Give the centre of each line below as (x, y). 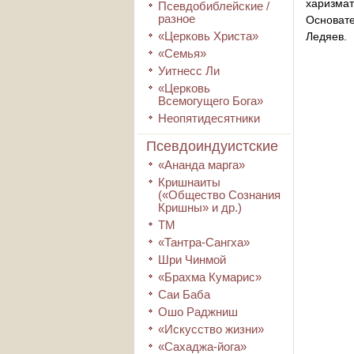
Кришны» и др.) (200, 207)
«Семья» (182, 53)
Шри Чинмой (192, 260)
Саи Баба (184, 294)
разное (177, 19)
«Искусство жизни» (211, 329)
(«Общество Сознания (219, 195)
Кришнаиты (189, 182)
